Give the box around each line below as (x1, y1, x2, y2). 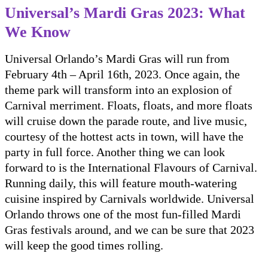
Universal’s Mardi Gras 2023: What (5, 4, 245, 22)
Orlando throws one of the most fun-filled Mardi (5, 207, 241, 221)
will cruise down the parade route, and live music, (5, 114, 247, 127)
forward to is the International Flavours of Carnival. (5, 160, 257, 174)
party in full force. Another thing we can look (5, 145, 225, 159)
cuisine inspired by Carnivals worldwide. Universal (5, 191, 254, 205)
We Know (5, 23, 71, 41)
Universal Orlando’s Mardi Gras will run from (5, 51, 230, 65)
